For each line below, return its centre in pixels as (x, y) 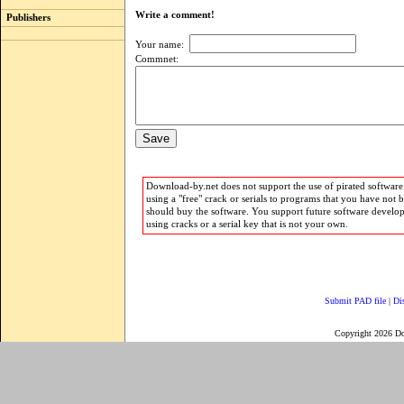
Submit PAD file (355, 301)
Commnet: (157, 59)
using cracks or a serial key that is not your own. (247, 224)
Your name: (162, 45)
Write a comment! (179, 15)
